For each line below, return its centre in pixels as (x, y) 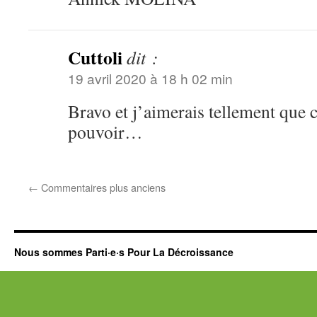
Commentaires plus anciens (102, 187)
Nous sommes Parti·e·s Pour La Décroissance (124, 252)
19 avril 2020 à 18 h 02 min (150, 78)
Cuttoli (95, 57)
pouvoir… (105, 132)
